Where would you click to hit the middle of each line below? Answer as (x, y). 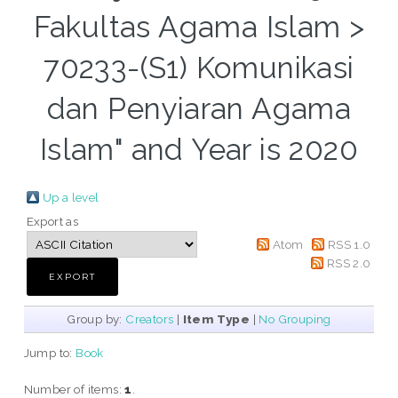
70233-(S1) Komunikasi (199, 68)
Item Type (216, 319)
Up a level (71, 198)
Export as (52, 222)
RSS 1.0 (349, 245)
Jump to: (50, 353)
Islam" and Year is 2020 (199, 150)
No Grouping (295, 319)
